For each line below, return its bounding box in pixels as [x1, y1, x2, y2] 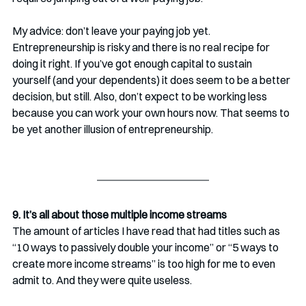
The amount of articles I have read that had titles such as [12, 224, 282, 238]
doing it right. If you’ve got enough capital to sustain [12, 57, 254, 71]
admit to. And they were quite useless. [12, 273, 192, 288]
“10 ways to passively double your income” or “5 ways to [12, 240, 281, 255]
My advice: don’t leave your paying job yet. [12, 24, 212, 38]
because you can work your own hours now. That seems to [12, 106, 292, 120]
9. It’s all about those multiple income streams [12, 208, 227, 222]
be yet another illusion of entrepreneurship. [12, 122, 213, 137]
